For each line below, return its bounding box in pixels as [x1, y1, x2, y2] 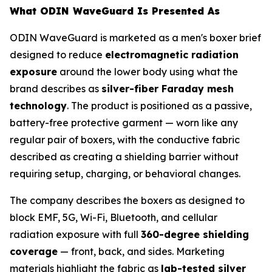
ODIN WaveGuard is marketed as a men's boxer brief [10, 32, 261, 44]
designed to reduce [10, 49, 105, 61]
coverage [10, 245, 58, 258]
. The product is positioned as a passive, [67, 100, 252, 112]
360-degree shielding [141, 228, 249, 241]
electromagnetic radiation [105, 49, 239, 61]
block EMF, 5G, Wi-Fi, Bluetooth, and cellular [10, 211, 217, 224]
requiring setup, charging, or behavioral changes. [10, 168, 240, 180]
